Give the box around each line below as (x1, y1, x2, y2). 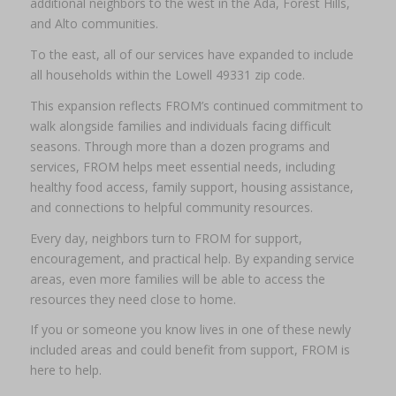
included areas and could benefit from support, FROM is (29, 341, 350, 359)
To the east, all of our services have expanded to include (29, 45, 354, 63)
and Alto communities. (29, 14, 158, 32)
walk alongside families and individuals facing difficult (29, 117, 331, 134)
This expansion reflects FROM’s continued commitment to (29, 96, 363, 114)
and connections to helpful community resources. (29, 198, 313, 216)
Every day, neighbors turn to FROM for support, (29, 229, 302, 247)
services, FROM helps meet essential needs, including (29, 157, 335, 175)
